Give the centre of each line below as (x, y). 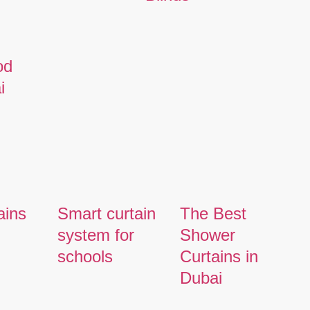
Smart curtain (106, 213)
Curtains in (219, 256)
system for (95, 235)
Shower (208, 235)
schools (85, 256)
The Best (213, 213)
